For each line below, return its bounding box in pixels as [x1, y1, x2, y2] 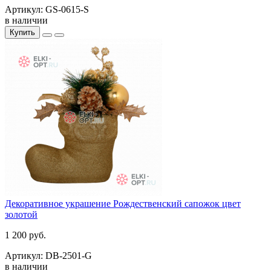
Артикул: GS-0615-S [5, 4, 89, 15]
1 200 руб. [5, 229, 46, 240]
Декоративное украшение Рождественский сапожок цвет [5, 198, 241, 209]
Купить [10, 27, 35, 37]
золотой [5, 209, 38, 220]
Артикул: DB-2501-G [5, 250, 92, 261]
